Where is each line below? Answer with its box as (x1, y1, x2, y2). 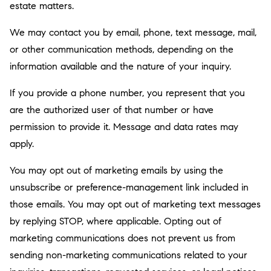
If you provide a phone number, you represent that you (10, 87, 245, 99)
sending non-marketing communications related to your (10, 249, 247, 261)
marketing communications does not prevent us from (10, 232, 235, 244)
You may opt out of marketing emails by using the (10, 165, 223, 176)
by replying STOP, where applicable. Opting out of (10, 215, 221, 227)
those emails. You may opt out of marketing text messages (10, 198, 261, 210)
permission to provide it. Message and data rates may (10, 121, 238, 132)
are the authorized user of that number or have (10, 104, 214, 116)
